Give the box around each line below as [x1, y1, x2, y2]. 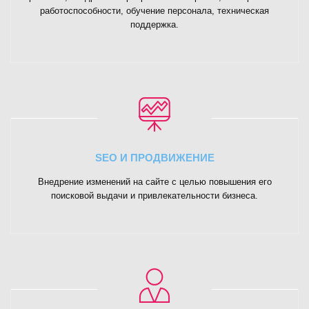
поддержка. [130, 19, 179, 30]
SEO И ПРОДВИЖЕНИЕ [94, 151, 215, 163]
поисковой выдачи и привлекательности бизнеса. [51, 190, 258, 201]
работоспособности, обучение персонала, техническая [40, 5, 269, 16]
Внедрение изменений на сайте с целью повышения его [37, 176, 272, 187]
